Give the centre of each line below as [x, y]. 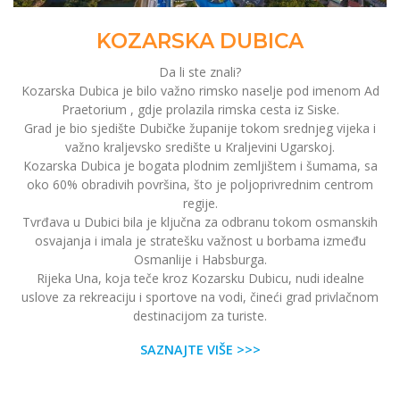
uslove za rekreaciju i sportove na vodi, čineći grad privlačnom [200, 297]
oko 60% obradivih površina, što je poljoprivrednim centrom [200, 185]
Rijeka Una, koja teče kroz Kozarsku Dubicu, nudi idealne [200, 279]
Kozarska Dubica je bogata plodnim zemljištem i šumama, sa [200, 166]
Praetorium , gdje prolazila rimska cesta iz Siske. [200, 110]
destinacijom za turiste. [200, 316]
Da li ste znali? [200, 72]
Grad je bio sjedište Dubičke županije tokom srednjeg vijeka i [200, 129]
